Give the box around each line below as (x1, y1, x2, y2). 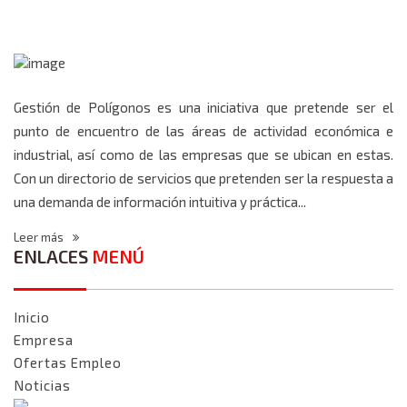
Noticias (14, 377, 71, 394)
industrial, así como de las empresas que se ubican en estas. (14, 146, 393, 164)
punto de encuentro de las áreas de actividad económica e (14, 123, 393, 140)
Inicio (14, 309, 50, 326)
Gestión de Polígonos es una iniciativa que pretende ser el (14, 99, 393, 116)
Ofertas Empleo (14, 354, 122, 372)
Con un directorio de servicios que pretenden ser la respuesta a (14, 170, 393, 187)
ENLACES (14, 245, 88, 268)
